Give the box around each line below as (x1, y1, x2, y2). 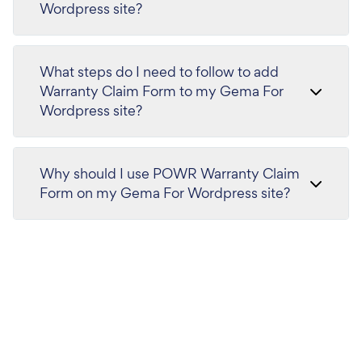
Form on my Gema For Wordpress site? (40, 183, 290, 202)
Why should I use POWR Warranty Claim (40, 164, 300, 183)
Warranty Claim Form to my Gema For (40, 82, 284, 100)
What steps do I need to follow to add (40, 62, 279, 81)
